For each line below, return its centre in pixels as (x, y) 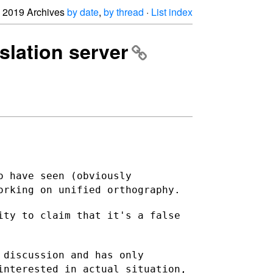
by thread (124, 12)
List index (172, 12)
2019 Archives (35, 12)
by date (83, 12)
